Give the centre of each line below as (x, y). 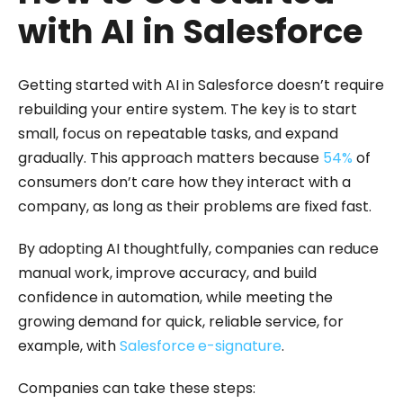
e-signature (240, 346)
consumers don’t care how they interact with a (184, 183)
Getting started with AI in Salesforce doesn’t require (201, 85)
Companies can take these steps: (137, 389)
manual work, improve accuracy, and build (167, 273)
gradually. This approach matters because (170, 158)
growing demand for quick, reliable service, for (181, 322)
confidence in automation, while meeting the (175, 298)
